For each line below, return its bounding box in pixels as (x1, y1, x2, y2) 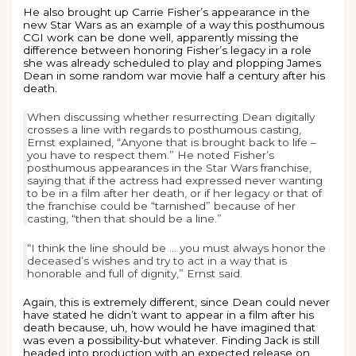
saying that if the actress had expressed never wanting (27, 174, 323, 188)
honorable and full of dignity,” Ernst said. (27, 266, 243, 280)
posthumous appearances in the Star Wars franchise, (27, 161, 312, 175)
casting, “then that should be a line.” (27, 212, 222, 226)
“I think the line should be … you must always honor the (27, 241, 327, 254)
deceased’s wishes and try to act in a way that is (27, 253, 288, 267)
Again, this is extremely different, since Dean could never (23, 296, 331, 309)
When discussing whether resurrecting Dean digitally (27, 110, 315, 124)
